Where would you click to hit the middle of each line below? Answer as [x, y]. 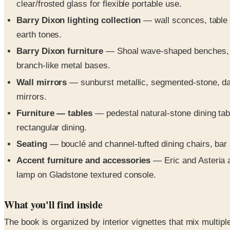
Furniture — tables [55, 113]
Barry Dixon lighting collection [79, 21]
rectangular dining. [52, 127]
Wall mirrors [42, 82]
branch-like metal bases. [63, 66]
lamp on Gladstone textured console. [87, 175]
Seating [32, 144]
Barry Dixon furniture [60, 51]
